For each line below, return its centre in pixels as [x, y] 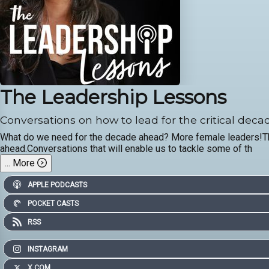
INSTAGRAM [48, 249]
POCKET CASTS [53, 203]
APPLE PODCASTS [57, 185]
